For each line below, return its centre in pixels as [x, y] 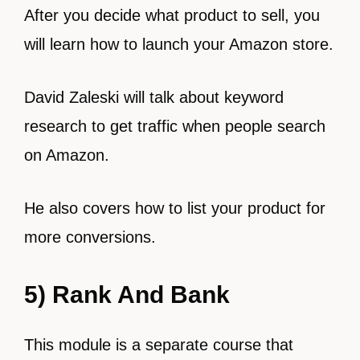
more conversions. [90, 237]
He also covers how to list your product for [175, 208]
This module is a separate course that [159, 345]
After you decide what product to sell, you [172, 15]
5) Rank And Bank [127, 295]
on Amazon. [67, 155]
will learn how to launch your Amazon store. [179, 44]
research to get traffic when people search [175, 126]
